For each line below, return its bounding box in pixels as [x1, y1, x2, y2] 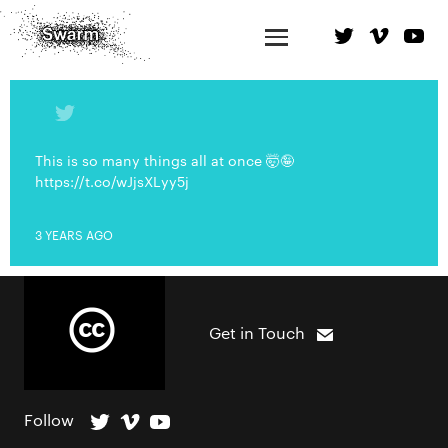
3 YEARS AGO [35, 225, 113, 243]
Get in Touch [209, 322, 305, 343]
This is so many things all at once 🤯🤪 [35, 150, 294, 170]
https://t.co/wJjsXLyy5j [35, 171, 189, 191]
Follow [24, 408, 74, 430]
